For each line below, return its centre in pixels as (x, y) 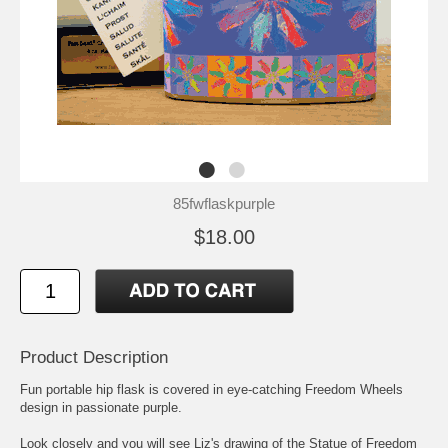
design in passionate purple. (101, 407)
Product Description (94, 357)
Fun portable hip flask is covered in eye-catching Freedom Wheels (211, 389)
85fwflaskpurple (224, 204)
